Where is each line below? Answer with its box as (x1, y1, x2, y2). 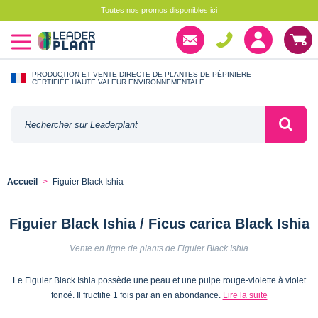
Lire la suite (222, 290, 268, 300)
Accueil (7, 177, 38, 187)
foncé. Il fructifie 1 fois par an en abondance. (50, 290, 223, 300)
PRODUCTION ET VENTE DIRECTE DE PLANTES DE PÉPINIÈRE (32, 70, 251, 78)
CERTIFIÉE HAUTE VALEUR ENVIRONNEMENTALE (32, 77, 204, 86)
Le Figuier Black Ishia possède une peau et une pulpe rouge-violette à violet (12, 275, 306, 285)
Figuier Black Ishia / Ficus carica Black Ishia (9, 215, 309, 231)
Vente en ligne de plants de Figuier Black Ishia (70, 243, 248, 253)
